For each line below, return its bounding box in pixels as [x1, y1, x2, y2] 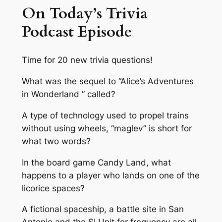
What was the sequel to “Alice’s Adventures [21, 76, 194, 87]
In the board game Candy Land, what [21, 157, 171, 167]
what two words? [21, 136, 91, 146]
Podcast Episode [21, 21, 132, 42]
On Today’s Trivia [21, 2, 148, 24]
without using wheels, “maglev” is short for [21, 123, 192, 133]
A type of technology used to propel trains [21, 110, 189, 120]
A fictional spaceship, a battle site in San [21, 204, 184, 215]
